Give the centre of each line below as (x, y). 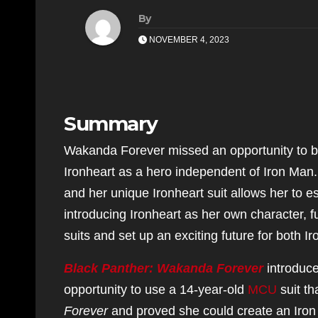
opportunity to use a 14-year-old (156, 290)
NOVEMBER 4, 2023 (188, 40)
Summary (111, 124)
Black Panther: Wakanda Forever (164, 268)
